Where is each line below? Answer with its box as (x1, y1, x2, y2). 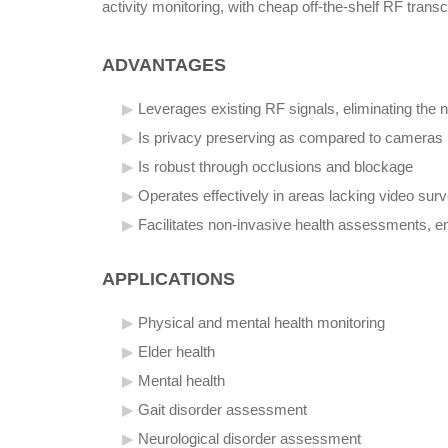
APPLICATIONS (102, 269, 235, 290)
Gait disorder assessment (138, 402, 307, 419)
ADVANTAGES (102, 55, 226, 76)
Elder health (138, 344, 215, 361)
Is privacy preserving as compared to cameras (138, 130, 443, 147)
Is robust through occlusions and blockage (138, 159, 413, 176)
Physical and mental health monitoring (138, 315, 385, 332)
